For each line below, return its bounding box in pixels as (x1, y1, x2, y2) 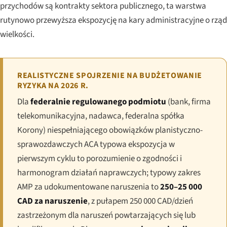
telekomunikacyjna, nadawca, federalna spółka (17, 109, 184, 122)
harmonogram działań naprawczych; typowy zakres (17, 166, 201, 179)
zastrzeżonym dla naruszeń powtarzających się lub (17, 209, 196, 221)
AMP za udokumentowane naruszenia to (17, 180, 160, 193)
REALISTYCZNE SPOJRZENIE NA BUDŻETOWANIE (17, 69, 202, 81)
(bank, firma (166, 95, 211, 108)
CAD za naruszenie (17, 195, 88, 207)
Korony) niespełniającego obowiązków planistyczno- (17, 124, 203, 136)
